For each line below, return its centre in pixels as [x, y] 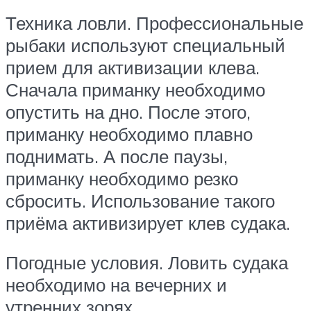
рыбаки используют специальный [145, 45]
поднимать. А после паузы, [117, 156]
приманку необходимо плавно [129, 134]
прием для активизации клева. [133, 67]
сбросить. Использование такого [140, 200]
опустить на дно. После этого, [128, 111]
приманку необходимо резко [122, 178]
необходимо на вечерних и [116, 285]
